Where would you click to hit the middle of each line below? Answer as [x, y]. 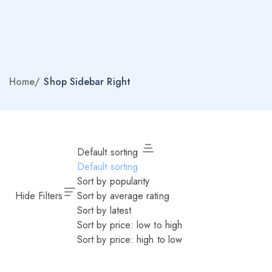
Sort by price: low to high [130, 225]
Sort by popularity [113, 181]
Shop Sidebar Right [87, 82]
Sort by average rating [123, 196]
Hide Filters [39, 196]
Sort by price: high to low [130, 240]
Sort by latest [104, 210]
